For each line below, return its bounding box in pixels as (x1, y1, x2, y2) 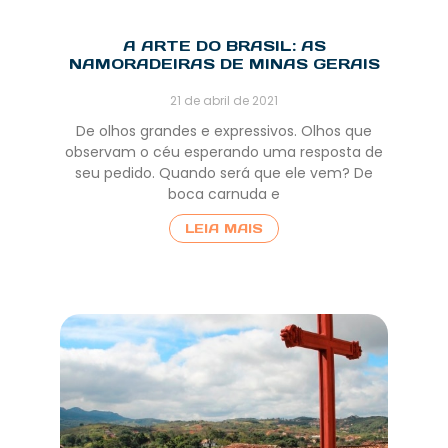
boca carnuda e (168, 183, 280, 204)
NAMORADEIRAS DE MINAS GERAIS (68, 53, 380, 73)
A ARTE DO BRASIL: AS (122, 35, 326, 55)
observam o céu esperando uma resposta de (65, 141, 383, 162)
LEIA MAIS (185, 219, 263, 237)
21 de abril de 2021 (170, 91, 278, 109)
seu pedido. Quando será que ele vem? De (75, 162, 373, 183)
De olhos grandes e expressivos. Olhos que (76, 120, 372, 141)
